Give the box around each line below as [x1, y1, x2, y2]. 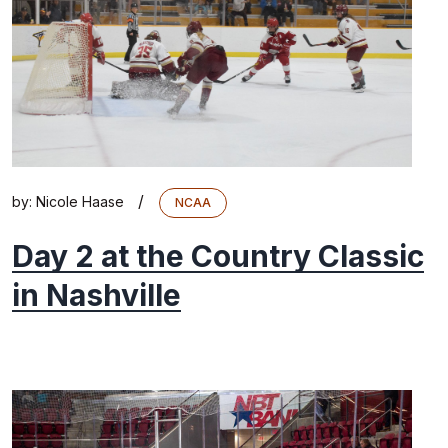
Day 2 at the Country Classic [12, 237, 424, 274]
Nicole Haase [36, 192, 124, 210]
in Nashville [12, 276, 181, 313]
